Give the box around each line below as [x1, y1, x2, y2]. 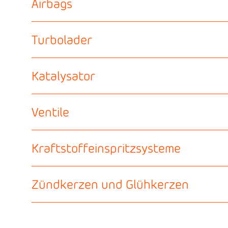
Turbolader [32, 32, 93, 48]
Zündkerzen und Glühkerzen [32, 176, 189, 192]
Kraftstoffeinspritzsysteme [32, 140, 181, 156]
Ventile [32, 104, 70, 120]
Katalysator [32, 68, 96, 84]
